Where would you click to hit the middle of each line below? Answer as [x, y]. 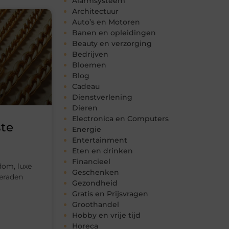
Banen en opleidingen [114, 33]
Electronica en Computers [120, 119]
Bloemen [89, 65]
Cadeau [86, 87]
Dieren [85, 108]
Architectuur [95, 12]
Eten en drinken [102, 151]
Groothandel [96, 205]
